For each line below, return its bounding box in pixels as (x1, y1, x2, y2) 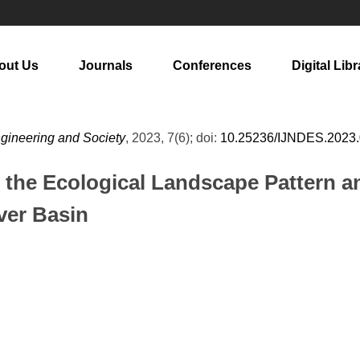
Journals (79, 59, 133, 72)
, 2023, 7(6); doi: (125, 131, 220, 145)
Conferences (173, 59, 252, 72)
